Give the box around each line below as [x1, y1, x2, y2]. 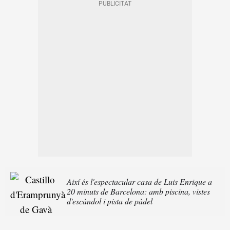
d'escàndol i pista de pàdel [67, 196, 152, 207]
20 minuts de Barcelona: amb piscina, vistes [67, 186, 210, 197]
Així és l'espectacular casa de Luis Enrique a [67, 176, 212, 187]
